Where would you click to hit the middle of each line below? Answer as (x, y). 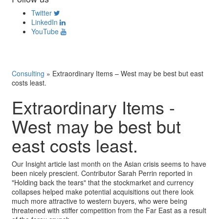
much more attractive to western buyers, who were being (99, 201)
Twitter (42, 13)
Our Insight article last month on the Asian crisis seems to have (109, 164)
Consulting (28, 73)
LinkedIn (44, 22)
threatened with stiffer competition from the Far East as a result (109, 210)
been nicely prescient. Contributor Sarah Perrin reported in (102, 173)
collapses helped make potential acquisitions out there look (103, 192)
